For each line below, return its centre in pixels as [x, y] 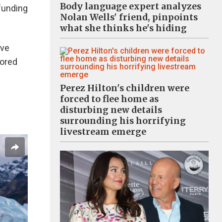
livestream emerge [103, 132]
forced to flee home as [109, 99]
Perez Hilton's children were [125, 88]
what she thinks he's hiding [123, 28]
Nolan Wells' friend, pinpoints [129, 17]
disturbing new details [111, 110]
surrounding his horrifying [123, 121]
